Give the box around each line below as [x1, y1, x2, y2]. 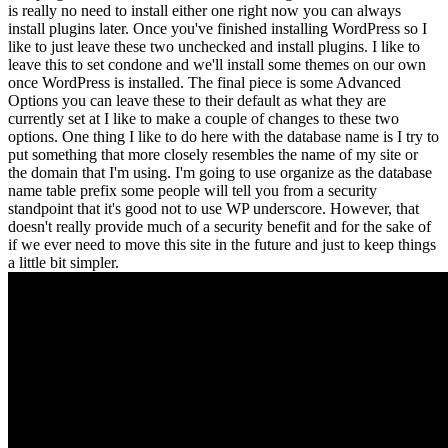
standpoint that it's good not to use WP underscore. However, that [8, 200, 419, 218]
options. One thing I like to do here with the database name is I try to [8, 128, 439, 146]
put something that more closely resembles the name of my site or [8, 146, 418, 164]
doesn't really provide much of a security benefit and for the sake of [8, 218, 431, 236]
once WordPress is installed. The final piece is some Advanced [8, 74, 401, 92]
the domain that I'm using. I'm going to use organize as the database [8, 164, 432, 182]
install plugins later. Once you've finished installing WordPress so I [8, 20, 427, 38]
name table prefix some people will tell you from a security [8, 182, 377, 200]
